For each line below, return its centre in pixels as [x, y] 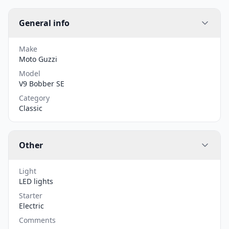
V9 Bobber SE [42, 83]
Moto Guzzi [38, 59]
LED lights [36, 181]
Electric [31, 205]
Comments [37, 220]
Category [34, 98]
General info [44, 23]
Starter [31, 195]
